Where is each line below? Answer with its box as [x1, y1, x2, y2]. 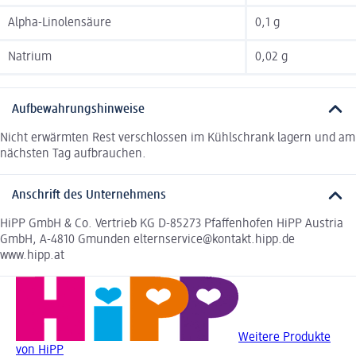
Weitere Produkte [238, 331, 331, 345]
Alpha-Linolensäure [8, 17, 111, 30]
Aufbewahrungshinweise [12, 103, 145, 116]
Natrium [8, 51, 52, 64]
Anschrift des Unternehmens [12, 189, 166, 203]
